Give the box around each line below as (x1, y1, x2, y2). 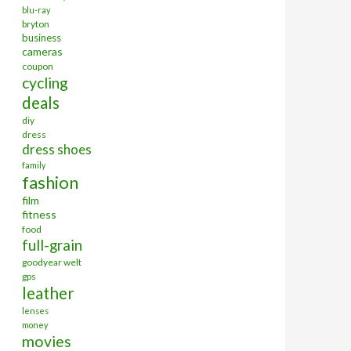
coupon (22, 60, 53, 72)
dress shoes (22, 141, 92, 157)
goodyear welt (22, 256, 81, 268)
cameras (22, 45, 63, 58)
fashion (22, 172, 78, 193)
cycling (22, 74, 68, 92)
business (22, 31, 61, 44)
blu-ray (22, 5, 50, 15)
